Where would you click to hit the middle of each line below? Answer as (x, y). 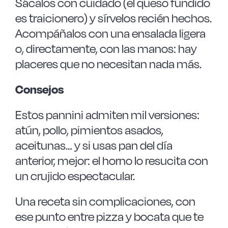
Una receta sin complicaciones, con (105, 201)
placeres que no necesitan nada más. (108, 64)
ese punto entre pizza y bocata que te (109, 217)
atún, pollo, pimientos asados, (89, 130)
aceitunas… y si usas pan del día (94, 145)
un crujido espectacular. (75, 176)
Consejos (39, 89)
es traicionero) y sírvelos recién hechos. (113, 18)
